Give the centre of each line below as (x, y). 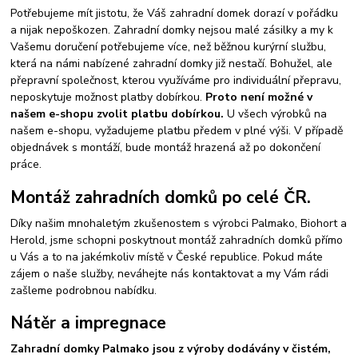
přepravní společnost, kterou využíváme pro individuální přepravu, (176, 81)
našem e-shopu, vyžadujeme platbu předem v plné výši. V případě (177, 131)
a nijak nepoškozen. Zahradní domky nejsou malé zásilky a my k (172, 30)
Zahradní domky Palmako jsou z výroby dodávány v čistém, (171, 348)
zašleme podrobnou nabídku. (84, 290)
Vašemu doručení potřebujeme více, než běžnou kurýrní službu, (169, 47)
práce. (26, 165)
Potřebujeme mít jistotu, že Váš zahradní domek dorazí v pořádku (175, 14)
